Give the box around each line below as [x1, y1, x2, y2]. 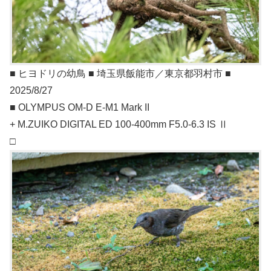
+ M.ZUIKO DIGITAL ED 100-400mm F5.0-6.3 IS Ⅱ [10, 119, 228, 130]
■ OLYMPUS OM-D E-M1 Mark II [10, 102, 149, 113]
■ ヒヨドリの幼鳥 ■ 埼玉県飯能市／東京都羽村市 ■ [10, 68, 231, 79]
